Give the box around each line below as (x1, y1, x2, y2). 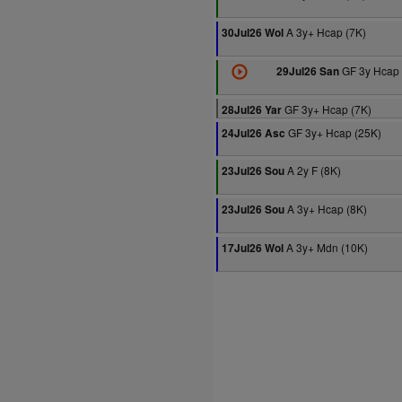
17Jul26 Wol (222, 240, 284, 256)
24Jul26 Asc (222, 126, 285, 141)
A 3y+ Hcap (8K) (284, 201, 367, 216)
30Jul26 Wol (222, 25, 284, 40)
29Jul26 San (275, 64, 339, 79)
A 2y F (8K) (284, 162, 341, 178)
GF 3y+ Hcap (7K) (282, 101, 371, 117)
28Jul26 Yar (222, 102, 282, 118)
